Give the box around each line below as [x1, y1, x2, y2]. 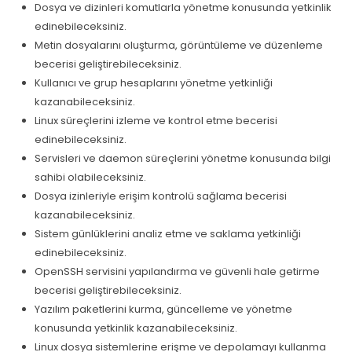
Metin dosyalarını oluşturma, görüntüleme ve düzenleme [35, 38, 323, 53]
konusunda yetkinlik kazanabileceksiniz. [35, 321, 237, 336]
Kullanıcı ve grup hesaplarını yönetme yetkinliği [35, 75, 273, 91]
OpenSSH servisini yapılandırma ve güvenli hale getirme [35, 264, 320, 280]
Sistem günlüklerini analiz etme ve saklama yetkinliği [35, 226, 301, 242]
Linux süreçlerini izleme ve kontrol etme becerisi [35, 113, 277, 129]
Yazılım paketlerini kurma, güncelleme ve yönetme [35, 302, 292, 317]
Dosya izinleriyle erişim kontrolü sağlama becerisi [35, 189, 287, 204]
